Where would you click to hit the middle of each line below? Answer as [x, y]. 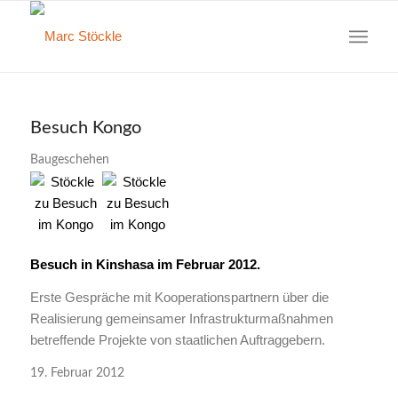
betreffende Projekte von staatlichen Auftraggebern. [177, 339]
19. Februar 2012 [77, 374]
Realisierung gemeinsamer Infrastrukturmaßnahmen [181, 318]
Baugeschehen [69, 160]
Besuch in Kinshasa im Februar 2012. [145, 264]
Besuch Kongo [85, 128]
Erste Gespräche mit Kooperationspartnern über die [179, 297]
